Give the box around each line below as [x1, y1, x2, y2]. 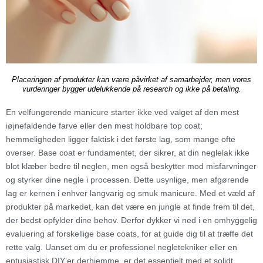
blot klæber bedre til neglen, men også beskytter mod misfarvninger [6, 161, 257, 171]
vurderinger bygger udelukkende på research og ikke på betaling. [22, 85, 241, 94]
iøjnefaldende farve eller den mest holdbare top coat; [6, 121, 203, 131]
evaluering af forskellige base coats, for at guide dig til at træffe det [6, 229, 253, 239]
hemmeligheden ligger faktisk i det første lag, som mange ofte [6, 134, 235, 144]
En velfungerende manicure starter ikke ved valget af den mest [6, 107, 239, 117]
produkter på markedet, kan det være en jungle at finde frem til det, [6, 202, 255, 212]
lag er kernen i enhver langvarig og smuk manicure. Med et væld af [6, 188, 255, 198]
